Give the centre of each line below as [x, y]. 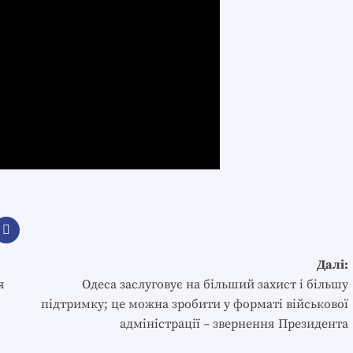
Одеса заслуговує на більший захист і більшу [215, 285]
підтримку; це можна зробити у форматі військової [194, 305]
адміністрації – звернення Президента [234, 324]
